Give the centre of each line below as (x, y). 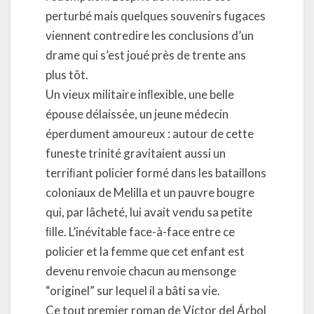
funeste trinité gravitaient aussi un (136, 153)
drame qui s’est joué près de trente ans (146, 55)
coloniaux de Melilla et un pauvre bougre (150, 192)
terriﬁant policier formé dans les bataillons (156, 172)
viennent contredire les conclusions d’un (150, 35)
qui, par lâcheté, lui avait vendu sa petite (149, 212)
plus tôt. (67, 74)
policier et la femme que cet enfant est (145, 251)
